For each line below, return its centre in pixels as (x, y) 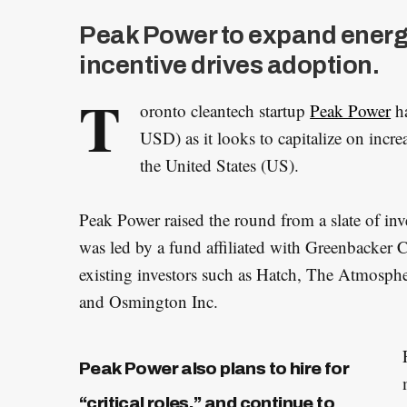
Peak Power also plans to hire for (214, 369)
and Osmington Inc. (149, 302)
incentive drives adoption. (229, 66)
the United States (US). (220, 165)
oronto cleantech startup (225, 111)
